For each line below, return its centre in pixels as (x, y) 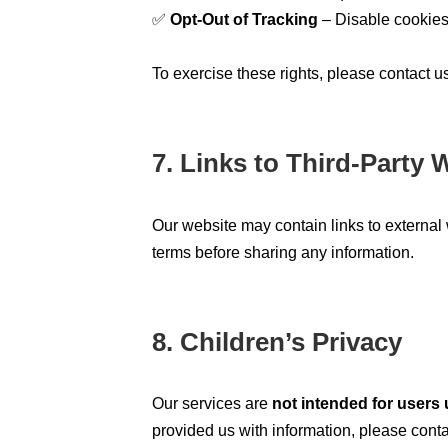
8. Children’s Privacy (277, 341)
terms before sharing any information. (283, 252)
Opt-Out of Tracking (244, 19)
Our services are (212, 404)
